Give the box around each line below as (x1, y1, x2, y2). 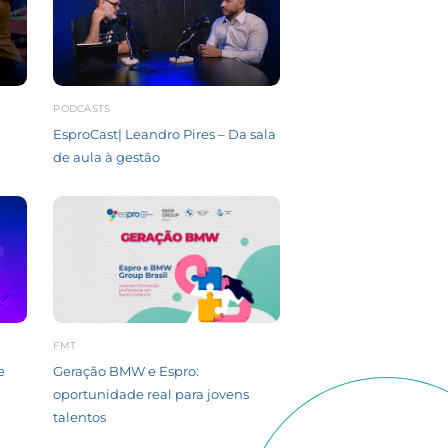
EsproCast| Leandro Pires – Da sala (53, 125, 277, 142)
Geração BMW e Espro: (53, 363, 200, 380)
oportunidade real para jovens (53, 386, 250, 403)
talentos (53, 409, 107, 426)
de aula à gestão (53, 148, 161, 165)
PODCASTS (53, 101, 111, 115)
